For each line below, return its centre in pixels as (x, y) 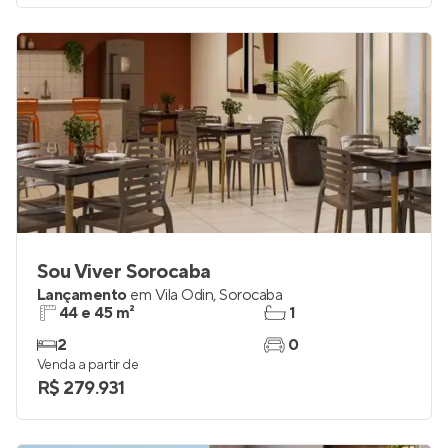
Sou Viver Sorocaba (124, 272)
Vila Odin (184, 295)
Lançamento (82, 295)
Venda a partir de (88, 365)
